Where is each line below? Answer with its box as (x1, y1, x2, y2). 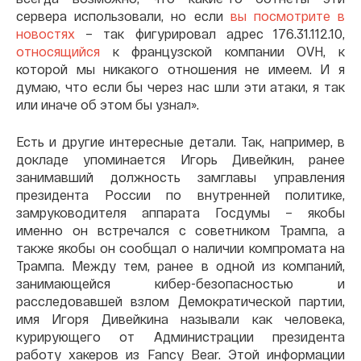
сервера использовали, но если (16, 8, 230, 23)
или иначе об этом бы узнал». (16, 97, 199, 112)
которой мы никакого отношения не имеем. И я (16, 61, 345, 77)
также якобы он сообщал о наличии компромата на (16, 240, 345, 255)
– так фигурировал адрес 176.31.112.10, (75, 26, 345, 41)
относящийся (16, 44, 100, 59)
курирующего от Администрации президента (16, 329, 345, 344)
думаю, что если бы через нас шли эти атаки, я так (16, 79, 345, 94)
